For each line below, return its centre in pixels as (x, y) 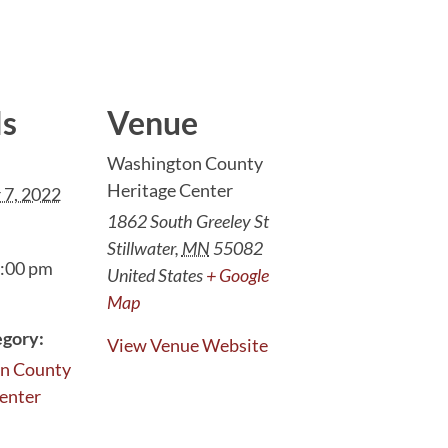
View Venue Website (187, 345)
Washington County (184, 163)
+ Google (237, 275)
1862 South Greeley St (187, 221)
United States (154, 275)
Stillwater (140, 248)
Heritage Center (169, 190)
